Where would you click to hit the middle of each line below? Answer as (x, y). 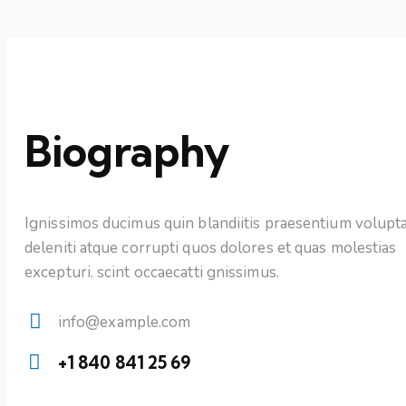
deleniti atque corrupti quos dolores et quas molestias (211, 247)
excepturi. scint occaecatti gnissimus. (152, 272)
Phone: (55, 389)
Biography (127, 151)
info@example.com (124, 322)
